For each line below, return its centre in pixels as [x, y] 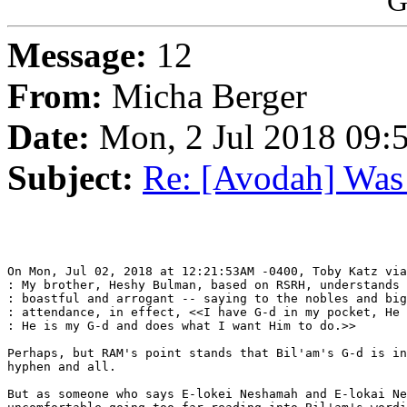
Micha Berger [205, 96]
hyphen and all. [62, 367]
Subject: [70, 178]
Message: [77, 55]
